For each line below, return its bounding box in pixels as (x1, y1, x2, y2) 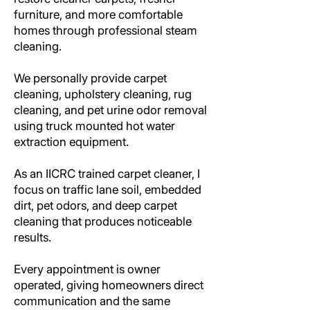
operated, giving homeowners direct (14, 278, 203, 292)
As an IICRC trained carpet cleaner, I (14, 167, 200, 181)
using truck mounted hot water (14, 119, 175, 133)
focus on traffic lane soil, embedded (14, 183, 201, 197)
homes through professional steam (14, 24, 197, 37)
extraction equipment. (14, 135, 129, 149)
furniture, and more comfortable (14, 8, 183, 21)
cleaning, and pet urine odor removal (14, 103, 207, 117)
